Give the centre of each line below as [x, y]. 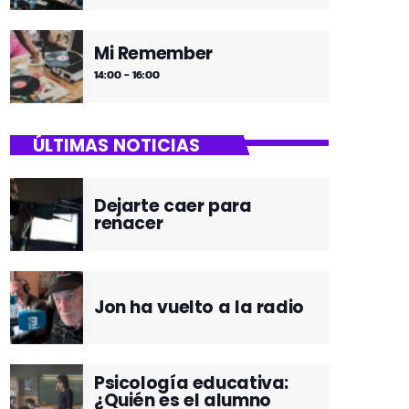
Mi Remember [153, 54]
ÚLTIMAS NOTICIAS [116, 145]
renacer [129, 223]
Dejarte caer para [173, 205]
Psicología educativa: [191, 383]
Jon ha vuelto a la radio [199, 308]
